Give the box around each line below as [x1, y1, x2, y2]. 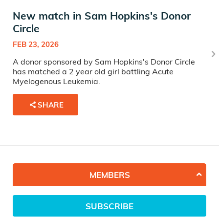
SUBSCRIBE [86, 200, 133, 211]
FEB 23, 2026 [13, 40, 59, 49]
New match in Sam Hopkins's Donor [13, 9, 191, 22]
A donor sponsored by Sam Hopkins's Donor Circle [13, 57, 195, 67]
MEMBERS [89, 169, 130, 180]
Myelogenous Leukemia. [13, 76, 100, 87]
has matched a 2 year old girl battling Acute [13, 66, 174, 77]
